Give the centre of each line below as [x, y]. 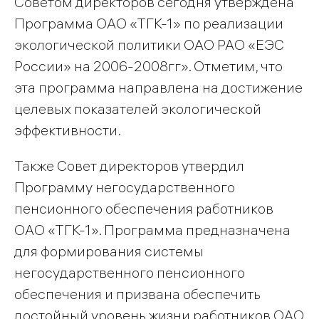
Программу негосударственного [125, 187]
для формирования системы [109, 251]
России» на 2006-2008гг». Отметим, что [148, 66]
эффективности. [68, 130]
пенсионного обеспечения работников [144, 209]
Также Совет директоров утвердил [129, 166]
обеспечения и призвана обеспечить [137, 294]
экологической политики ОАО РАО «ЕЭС [149, 45]
